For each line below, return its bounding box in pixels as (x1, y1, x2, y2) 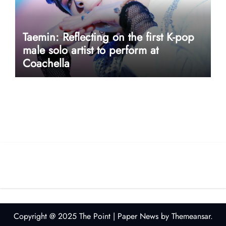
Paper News (117, 210, 158, 222)
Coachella (22, 54, 70, 71)
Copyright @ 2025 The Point (13, 210, 113, 222)
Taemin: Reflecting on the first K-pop (22, 28, 194, 45)
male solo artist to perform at (22, 41, 158, 58)
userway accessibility (15, 146, 115, 162)
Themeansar (171, 210, 210, 222)
